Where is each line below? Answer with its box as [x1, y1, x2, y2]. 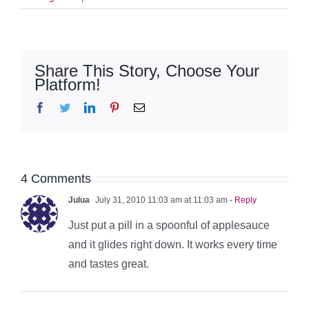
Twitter [70, 101, 101, 112]
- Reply [228, 195, 257, 205]
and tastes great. [68, 257, 149, 270]
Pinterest [119, 101, 157, 112]
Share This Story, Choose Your [34, 61, 259, 80]
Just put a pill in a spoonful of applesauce [68, 219, 270, 231]
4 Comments [21, 171, 91, 186]
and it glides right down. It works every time [68, 238, 277, 250]
